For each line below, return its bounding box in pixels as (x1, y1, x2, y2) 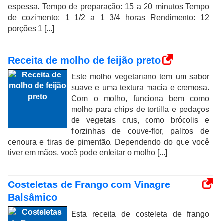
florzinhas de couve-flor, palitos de (71, 127, 209, 135)
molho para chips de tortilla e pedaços (71, 105, 209, 113)
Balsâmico (8, 192, 57, 203)
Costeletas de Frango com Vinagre (8, 179, 170, 190)
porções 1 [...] (8, 24, 54, 33)
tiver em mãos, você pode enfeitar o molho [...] (8, 148, 167, 157)
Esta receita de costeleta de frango (71, 210, 209, 218)
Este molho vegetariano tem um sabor (71, 73, 209, 81)
